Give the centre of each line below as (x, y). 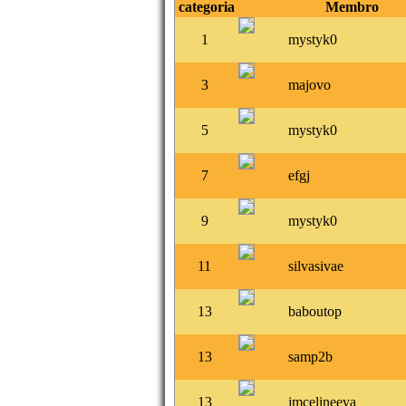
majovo (309, 84)
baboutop (315, 311)
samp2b (310, 356)
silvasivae (316, 266)
